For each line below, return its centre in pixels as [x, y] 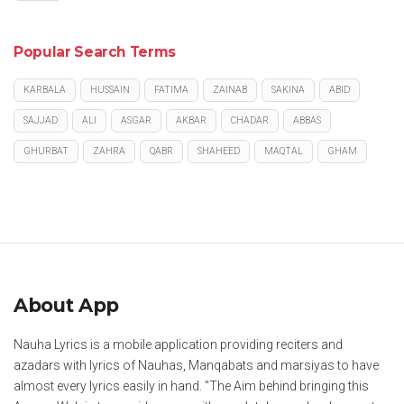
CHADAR [250, 120]
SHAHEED [219, 151]
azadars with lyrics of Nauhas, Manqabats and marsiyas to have [196, 365]
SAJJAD [41, 120]
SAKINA [288, 89]
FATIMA [171, 89]
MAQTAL [284, 151]
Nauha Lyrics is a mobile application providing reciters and [178, 344]
